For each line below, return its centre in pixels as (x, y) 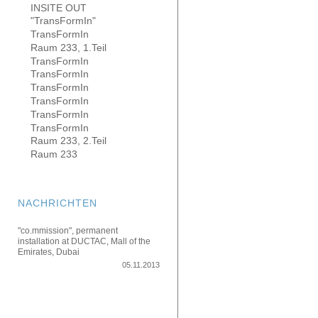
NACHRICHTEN (57, 203)
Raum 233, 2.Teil (68, 141)
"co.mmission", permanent (68, 230)
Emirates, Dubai (49, 252)
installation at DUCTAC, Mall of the (84, 241)
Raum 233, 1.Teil (68, 47)
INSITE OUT (59, 7)
